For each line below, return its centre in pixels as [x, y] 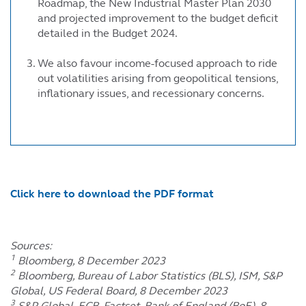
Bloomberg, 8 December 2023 [93, 260]
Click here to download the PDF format [113, 193]
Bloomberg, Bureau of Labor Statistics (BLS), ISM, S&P [149, 275]
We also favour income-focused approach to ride [157, 63]
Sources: [31, 245]
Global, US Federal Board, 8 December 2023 [119, 290]
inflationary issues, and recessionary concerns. [153, 93]
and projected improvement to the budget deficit [158, 18]
